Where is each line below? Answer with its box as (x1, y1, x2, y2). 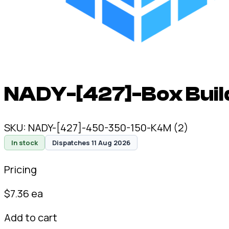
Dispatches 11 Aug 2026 (52, 138, 130, 147)
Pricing (4, 162, 37, 176)
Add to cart (4, 210, 57, 224)
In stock (11, 138, 38, 147)
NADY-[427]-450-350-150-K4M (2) (28, 120, 189, 134)
